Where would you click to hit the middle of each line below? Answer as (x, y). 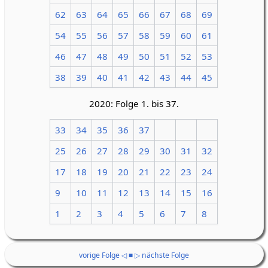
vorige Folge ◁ (103, 255)
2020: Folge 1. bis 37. (134, 104)
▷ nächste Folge (162, 255)
